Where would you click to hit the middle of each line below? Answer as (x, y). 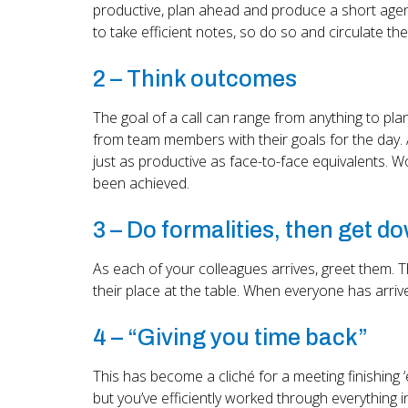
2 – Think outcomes (195, 78)
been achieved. (141, 183)
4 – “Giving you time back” (230, 337)
